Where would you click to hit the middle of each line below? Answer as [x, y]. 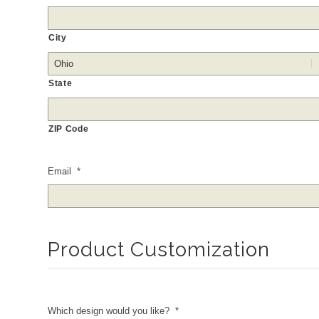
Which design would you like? [109, 310]
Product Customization [159, 249]
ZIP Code [69, 129]
